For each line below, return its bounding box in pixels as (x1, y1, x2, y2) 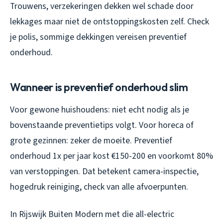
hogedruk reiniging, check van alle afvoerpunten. (10, 180, 188, 193)
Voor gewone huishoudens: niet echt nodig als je (10, 103, 189, 116)
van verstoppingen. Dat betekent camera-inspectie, (10, 165, 199, 178)
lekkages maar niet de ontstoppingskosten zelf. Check (10, 15, 209, 28)
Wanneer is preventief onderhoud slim (10, 80, 188, 94)
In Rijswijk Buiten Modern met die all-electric (10, 208, 174, 221)
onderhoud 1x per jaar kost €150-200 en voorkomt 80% (10, 149, 213, 162)
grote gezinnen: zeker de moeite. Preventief (10, 134, 172, 147)
